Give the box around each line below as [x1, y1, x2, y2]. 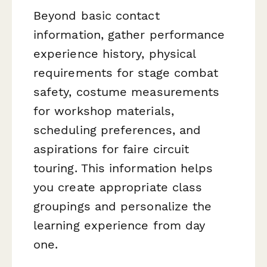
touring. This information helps [33, 161, 213, 176]
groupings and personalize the [33, 199, 212, 214]
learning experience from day [33, 218, 206, 233]
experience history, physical [33, 46, 196, 61]
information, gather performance [33, 27, 225, 42]
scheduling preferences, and [33, 123, 201, 138]
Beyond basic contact [33, 8, 160, 23]
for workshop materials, [33, 104, 174, 119]
